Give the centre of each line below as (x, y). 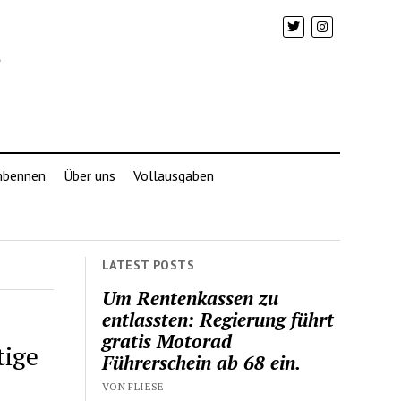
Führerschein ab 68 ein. (202, 362)
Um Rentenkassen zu (191, 298)
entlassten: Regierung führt (218, 319)
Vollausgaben (173, 175)
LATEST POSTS (149, 265)
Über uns (89, 175)
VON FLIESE (133, 386)
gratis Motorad (167, 341)
